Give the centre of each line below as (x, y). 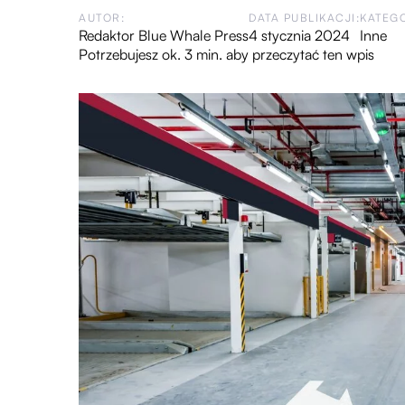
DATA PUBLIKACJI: (304, 18)
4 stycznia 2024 (299, 35)
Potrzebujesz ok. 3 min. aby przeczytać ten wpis (226, 54)
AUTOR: (102, 18)
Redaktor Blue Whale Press (164, 35)
